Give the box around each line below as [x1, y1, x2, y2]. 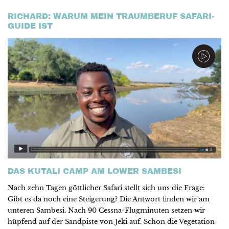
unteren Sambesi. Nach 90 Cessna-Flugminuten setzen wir [8, 206, 205, 215]
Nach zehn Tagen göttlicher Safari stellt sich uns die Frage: [8, 184, 205, 193]
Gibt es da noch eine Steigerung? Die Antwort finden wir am [8, 195, 210, 204]
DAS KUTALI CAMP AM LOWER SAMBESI [8, 167, 181, 176]
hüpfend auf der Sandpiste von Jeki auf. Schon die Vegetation [8, 217, 215, 226]
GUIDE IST [8, 21, 53, 30]
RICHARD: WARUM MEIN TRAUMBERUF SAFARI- [8, 11, 214, 20]
